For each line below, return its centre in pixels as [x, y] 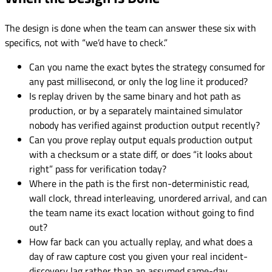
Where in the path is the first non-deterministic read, [139, 184]
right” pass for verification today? [98, 169]
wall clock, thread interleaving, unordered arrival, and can [148, 198]
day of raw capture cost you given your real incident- [138, 257]
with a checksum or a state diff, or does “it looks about [141, 155]
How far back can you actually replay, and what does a [141, 242]
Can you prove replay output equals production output [141, 140]
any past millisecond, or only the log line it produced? [138, 82]
